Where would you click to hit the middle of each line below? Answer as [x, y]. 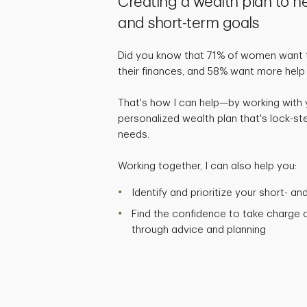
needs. [134, 134]
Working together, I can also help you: [207, 166]
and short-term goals [188, 23]
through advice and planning [199, 230]
